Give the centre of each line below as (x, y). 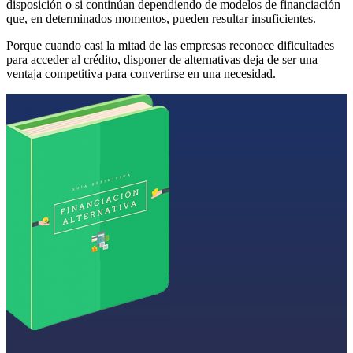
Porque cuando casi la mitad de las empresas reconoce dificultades (170, 45)
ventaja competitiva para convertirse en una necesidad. (141, 73)
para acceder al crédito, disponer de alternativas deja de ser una (162, 59)
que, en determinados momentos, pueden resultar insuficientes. (161, 18)
